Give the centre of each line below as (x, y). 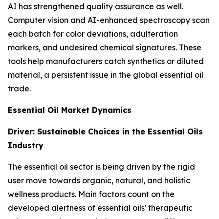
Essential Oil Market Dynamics (70, 110)
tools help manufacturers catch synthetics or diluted (106, 61)
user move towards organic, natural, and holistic (99, 181)
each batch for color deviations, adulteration (93, 34)
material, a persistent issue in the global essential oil (106, 75)
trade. (19, 89)
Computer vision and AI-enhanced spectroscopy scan (109, 20)
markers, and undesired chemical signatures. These (105, 48)
